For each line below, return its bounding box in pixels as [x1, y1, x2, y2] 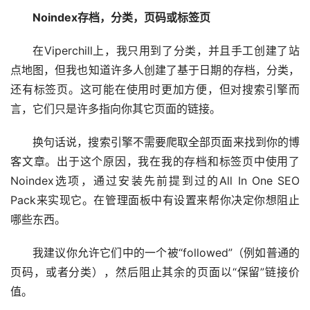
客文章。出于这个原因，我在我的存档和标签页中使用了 [10, 155, 300, 168]
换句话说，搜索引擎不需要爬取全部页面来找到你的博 [32, 136, 300, 149]
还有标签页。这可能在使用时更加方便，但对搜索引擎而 [10, 83, 300, 96]
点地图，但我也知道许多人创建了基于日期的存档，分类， [10, 64, 300, 77]
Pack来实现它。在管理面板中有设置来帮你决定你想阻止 [10, 194, 300, 207]
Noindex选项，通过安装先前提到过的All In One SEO [10, 174, 300, 188]
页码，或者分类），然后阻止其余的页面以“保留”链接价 [10, 266, 300, 279]
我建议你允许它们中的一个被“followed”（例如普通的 [32, 246, 300, 259]
